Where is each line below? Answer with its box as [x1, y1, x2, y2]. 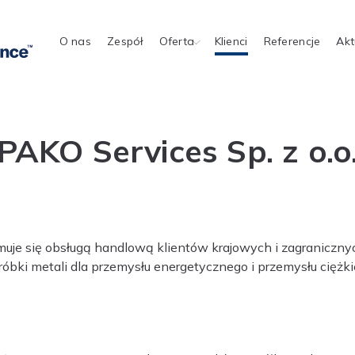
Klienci [214, 34, 248, 48]
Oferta [158, 34, 195, 48]
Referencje [263, 34, 321, 48]
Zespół [106, 34, 143, 48]
